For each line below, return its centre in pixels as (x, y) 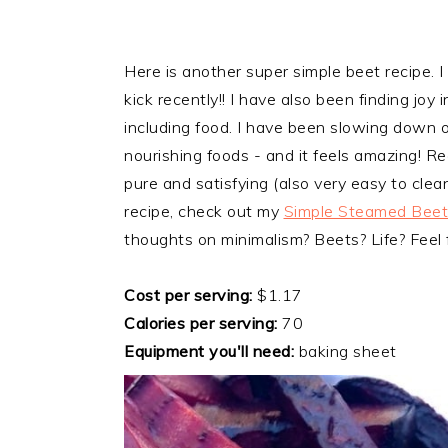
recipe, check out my (204, 211)
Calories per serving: (201, 323)
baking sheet (345, 351)
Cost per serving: (188, 295)
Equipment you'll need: (209, 351)
